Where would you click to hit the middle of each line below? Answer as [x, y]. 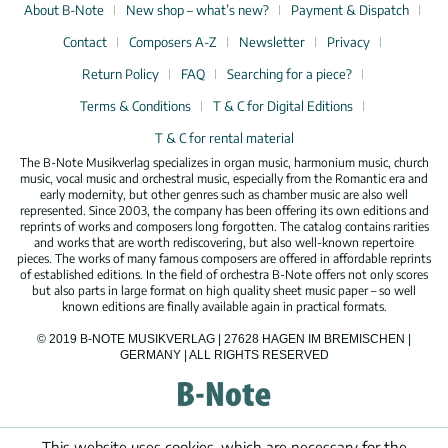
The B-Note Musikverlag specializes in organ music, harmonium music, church [224, 163]
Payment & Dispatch [350, 10]
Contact [85, 42]
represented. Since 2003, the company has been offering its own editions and [224, 211]
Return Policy [120, 74]
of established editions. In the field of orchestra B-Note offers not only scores [224, 275]
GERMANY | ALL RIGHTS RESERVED [224, 355]
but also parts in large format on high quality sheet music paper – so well [224, 291]
